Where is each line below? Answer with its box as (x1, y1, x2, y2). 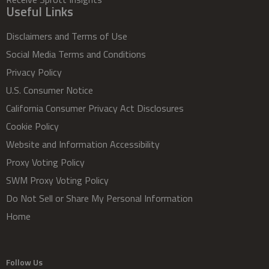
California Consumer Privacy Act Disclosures (6, 100, 184, 115)
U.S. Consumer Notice (6, 82, 93, 97)
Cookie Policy (6, 118, 59, 133)
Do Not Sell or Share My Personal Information (6, 190, 193, 205)
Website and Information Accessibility (6, 136, 160, 151)
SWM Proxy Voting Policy (6, 172, 109, 187)
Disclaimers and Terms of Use (6, 28, 127, 43)
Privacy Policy (6, 64, 62, 79)
